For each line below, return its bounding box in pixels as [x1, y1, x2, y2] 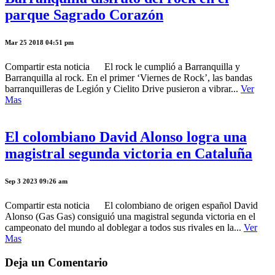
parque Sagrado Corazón [5, 7, 163, 23]
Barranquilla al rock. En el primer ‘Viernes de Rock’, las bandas [5, 72, 252, 83]
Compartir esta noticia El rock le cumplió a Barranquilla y [5, 61, 240, 72]
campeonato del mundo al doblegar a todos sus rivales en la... [5, 222, 244, 233]
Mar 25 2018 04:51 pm [5, 39, 74, 47]
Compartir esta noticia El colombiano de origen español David [5, 200, 258, 211]
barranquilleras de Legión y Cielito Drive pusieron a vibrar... [5, 83, 241, 95]
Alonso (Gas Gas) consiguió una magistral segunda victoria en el [5, 211, 255, 222]
